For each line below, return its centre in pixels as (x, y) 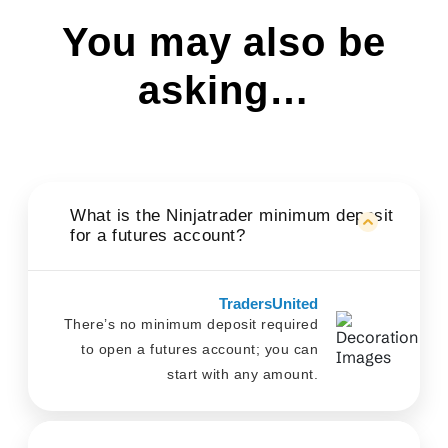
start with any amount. (242, 374)
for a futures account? (160, 235)
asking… (224, 90)
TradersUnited (268, 303)
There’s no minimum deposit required (190, 324)
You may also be (224, 42)
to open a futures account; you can (199, 349)
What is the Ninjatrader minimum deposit (232, 215)
